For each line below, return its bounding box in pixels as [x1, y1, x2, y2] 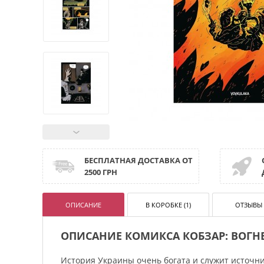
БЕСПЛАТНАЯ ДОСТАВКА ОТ [84, 155, 193, 166]
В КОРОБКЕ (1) [146, 200, 192, 209]
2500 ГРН [84, 167, 117, 177]
